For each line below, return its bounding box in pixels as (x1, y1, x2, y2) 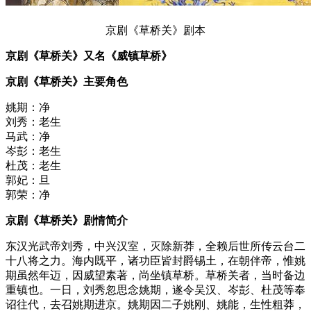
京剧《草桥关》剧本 (106, 24, 205, 36)
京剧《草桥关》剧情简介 (6, 214, 128, 226)
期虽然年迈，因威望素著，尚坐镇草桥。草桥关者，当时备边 (6, 269, 305, 281)
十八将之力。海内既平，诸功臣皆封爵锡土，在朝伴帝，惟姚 (6, 254, 305, 267)
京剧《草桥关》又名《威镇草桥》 (6, 49, 172, 62)
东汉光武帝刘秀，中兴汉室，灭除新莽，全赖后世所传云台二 (6, 239, 305, 252)
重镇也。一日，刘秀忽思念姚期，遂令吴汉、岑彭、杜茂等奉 (6, 283, 305, 296)
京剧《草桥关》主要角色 (6, 75, 128, 87)
